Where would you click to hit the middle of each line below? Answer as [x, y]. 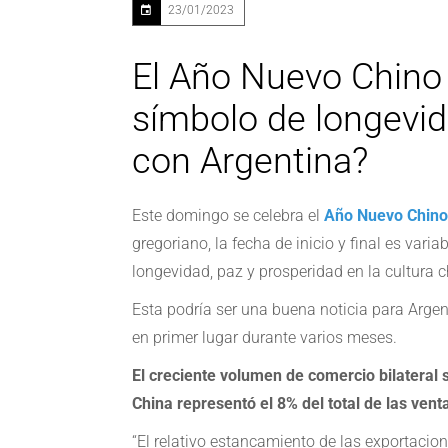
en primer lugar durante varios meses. [264, 338]
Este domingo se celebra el [228, 216]
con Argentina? [250, 161]
